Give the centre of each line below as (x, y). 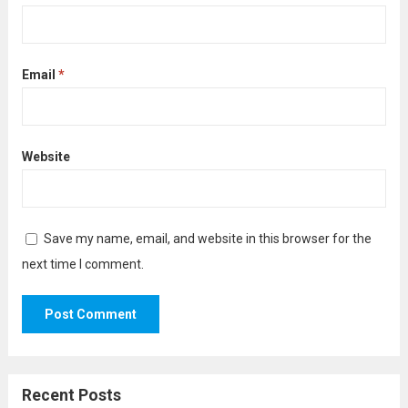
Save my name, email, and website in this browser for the (207, 239)
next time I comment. (82, 264)
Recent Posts (71, 395)
